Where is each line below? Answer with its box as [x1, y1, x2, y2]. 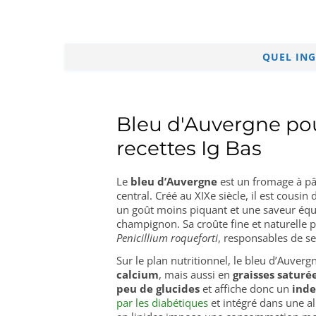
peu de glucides [116, 281, 200, 296]
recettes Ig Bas [116, 136, 262, 160]
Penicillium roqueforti [116, 231, 218, 245]
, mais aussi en [159, 267, 233, 281]
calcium [116, 267, 159, 281]
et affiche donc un [200, 281, 292, 296]
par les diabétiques [116, 296, 208, 310]
